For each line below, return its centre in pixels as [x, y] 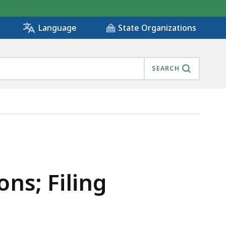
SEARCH [166, 69]
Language [57, 28]
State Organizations [157, 28]
